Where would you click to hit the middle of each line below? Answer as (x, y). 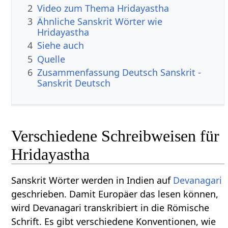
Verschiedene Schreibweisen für (116, 136)
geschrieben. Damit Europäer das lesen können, (115, 194)
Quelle (51, 59)
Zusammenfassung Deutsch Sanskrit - (119, 73)
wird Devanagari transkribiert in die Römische (110, 207)
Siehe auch (61, 46)
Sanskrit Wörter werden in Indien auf (92, 180)
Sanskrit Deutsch (74, 83)
